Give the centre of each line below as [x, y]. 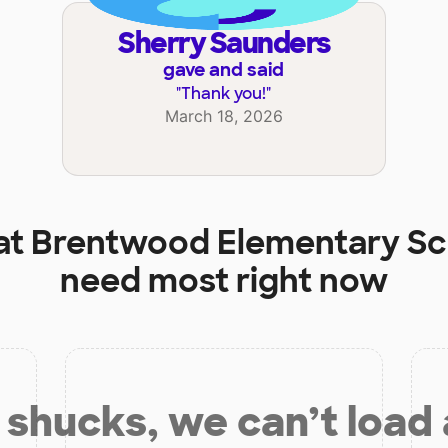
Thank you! [224, 94]
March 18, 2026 [223, 116]
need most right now [224, 281]
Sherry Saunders [232, 44]
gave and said [224, 70]
